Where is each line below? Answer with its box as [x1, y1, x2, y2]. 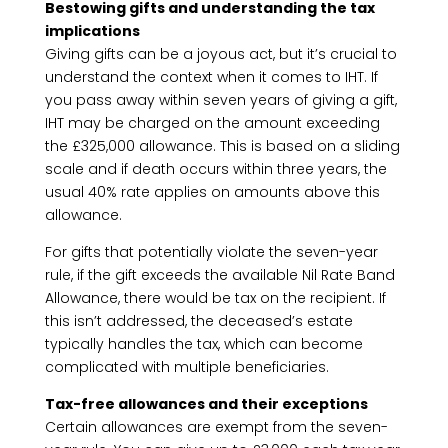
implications [44, 21, 140, 41]
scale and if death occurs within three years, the [44, 159, 387, 179]
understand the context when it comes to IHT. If [44, 67, 378, 87]
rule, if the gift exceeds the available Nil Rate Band [44, 265, 395, 285]
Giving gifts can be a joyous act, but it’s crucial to [44, 44, 397, 64]
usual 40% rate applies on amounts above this [44, 182, 380, 202]
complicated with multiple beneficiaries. [44, 357, 329, 377]
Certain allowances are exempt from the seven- [44, 417, 388, 437]
